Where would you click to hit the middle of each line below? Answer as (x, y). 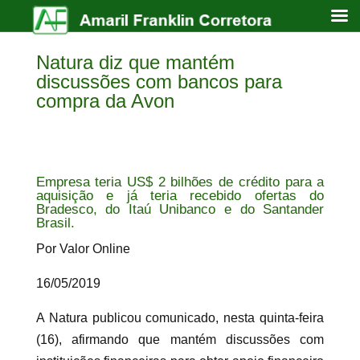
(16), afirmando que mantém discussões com (180, 339)
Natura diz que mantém (135, 62)
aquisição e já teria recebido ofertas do (180, 195)
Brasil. (55, 223)
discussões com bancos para (159, 81)
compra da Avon (105, 100)
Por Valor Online (83, 248)
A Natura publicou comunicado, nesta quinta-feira (180, 317)
